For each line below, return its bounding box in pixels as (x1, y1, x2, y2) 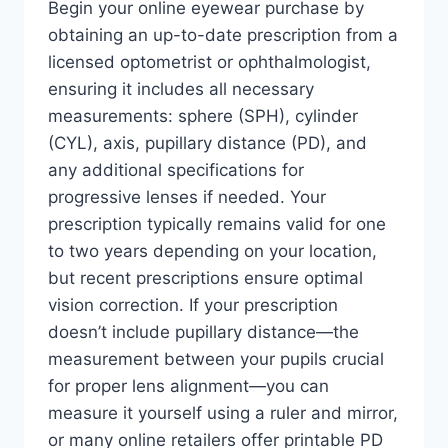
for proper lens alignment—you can (48, 376, 329, 396)
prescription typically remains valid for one (48, 214, 386, 234)
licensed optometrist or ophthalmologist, (48, 52, 371, 72)
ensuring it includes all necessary (48, 79, 314, 99)
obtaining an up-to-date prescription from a (48, 25, 398, 45)
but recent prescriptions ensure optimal (48, 268, 363, 288)
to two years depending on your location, (48, 241, 377, 261)
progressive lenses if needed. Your (48, 187, 326, 207)
